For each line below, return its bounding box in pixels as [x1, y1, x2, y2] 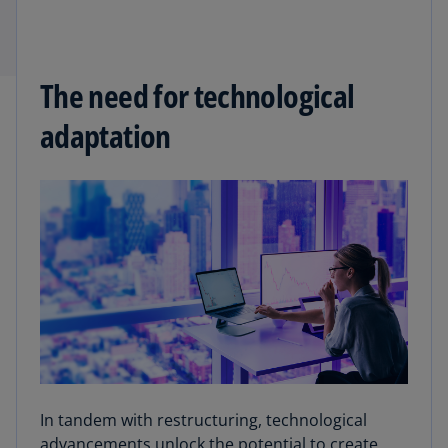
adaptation [40, 114, 171, 157]
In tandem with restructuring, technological [40, 409, 367, 432]
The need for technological [40, 74, 355, 117]
